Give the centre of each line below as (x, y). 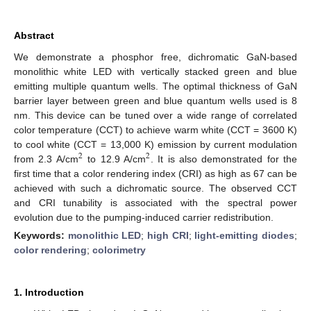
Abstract (34, 35)
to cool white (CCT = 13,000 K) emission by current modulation (155, 144)
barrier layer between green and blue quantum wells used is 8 (155, 100)
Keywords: (41, 235)
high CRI (168, 235)
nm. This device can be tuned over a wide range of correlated (155, 115)
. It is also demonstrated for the (224, 159)
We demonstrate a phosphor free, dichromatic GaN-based (155, 57)
